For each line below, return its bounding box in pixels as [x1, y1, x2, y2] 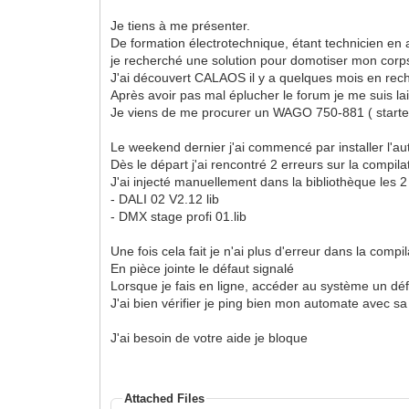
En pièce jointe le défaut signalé [110, 260, 295, 276]
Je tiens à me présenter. [110, 17, 251, 33]
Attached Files [124, 391, 205, 405]
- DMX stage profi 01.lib [110, 208, 247, 224]
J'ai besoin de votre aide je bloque [110, 330, 309, 345]
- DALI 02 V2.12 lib [110, 191, 220, 206]
